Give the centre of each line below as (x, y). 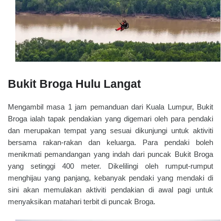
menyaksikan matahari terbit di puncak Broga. (82, 202)
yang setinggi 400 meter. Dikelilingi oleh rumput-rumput (110, 166)
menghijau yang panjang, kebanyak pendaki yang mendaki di (110, 178)
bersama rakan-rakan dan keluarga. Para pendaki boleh (110, 143)
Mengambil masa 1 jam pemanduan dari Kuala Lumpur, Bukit (110, 107)
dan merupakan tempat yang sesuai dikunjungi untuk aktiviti (110, 131)
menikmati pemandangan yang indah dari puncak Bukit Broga (110, 154)
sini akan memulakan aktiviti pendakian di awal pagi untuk (110, 190)
